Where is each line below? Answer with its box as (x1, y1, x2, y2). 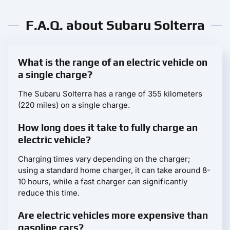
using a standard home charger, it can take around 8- (18, 165, 210, 176)
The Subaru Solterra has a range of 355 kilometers (18, 89, 202, 99)
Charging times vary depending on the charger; (18, 154, 190, 164)
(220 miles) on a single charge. (18, 100, 130, 110)
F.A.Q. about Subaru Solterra (25, 17, 205, 33)
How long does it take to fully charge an (18, 122, 198, 133)
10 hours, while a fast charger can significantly (18, 177, 187, 187)
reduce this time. (18, 188, 80, 198)
